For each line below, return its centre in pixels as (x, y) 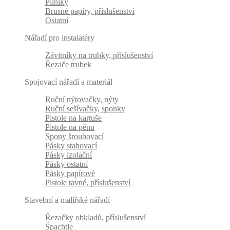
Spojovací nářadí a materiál (69, 82)
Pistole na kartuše (73, 118)
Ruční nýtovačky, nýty (82, 100)
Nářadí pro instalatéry (60, 38)
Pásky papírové (70, 174)
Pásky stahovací (71, 146)
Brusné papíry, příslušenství (90, 11)
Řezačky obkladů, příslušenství (95, 218)
